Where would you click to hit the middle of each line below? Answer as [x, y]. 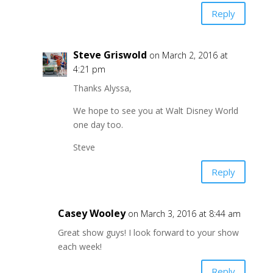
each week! [80, 247]
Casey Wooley [91, 214]
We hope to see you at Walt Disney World [155, 111]
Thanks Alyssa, [102, 88]
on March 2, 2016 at [188, 55]
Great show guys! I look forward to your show [148, 233]
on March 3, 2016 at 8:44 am [184, 214]
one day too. [98, 125]
